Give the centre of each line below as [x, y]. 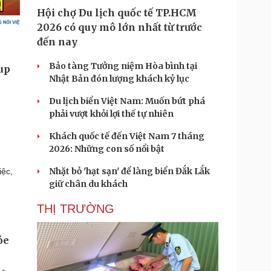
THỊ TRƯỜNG [76, 209]
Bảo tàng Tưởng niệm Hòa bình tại [123, 66]
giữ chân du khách [88, 184]
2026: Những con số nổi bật [107, 149]
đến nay [57, 42]
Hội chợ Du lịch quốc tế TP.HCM [117, 13]
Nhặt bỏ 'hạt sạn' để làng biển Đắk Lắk [129, 171]
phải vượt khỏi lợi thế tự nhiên [111, 114]
